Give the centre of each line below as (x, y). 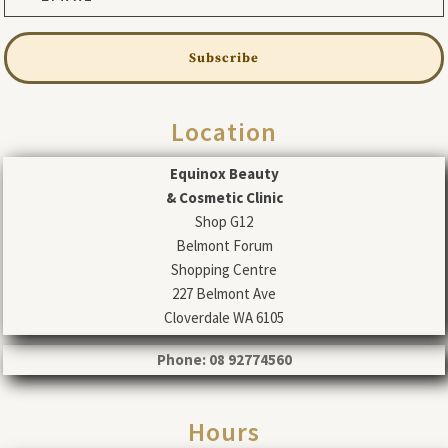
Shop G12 (224, 222)
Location (224, 132)
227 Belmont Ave (224, 294)
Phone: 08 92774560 (224, 360)
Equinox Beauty (224, 174)
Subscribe (224, 58)
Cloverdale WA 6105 (224, 318)
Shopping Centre (224, 270)
